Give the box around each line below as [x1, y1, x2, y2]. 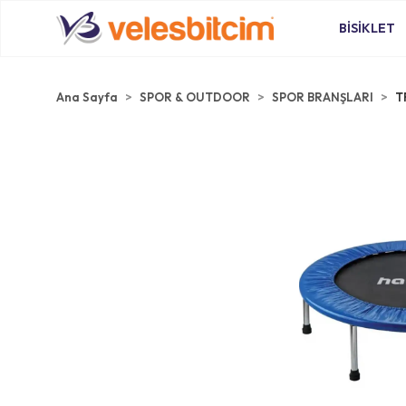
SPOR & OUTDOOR [140, 90, 250, 104]
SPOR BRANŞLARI [272, 90, 373, 104]
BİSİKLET [339, 20, 395, 36]
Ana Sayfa [56, 90, 118, 104]
